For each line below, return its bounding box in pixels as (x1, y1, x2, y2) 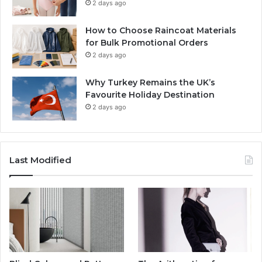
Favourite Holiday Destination (85, 89, 215, 100)
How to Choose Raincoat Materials (85, 25, 236, 36)
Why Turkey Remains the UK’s (85, 77, 215, 88)
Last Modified (9, 154, 71, 166)
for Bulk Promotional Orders (85, 37, 208, 48)
